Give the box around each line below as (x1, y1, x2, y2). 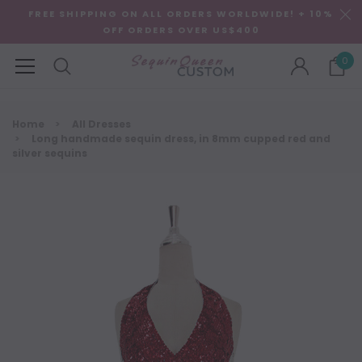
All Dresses (72, 117, 131, 131)
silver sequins (12, 146, 87, 160)
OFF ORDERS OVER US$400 (102, 23, 260, 36)
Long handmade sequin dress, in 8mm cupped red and (32, 132, 330, 145)
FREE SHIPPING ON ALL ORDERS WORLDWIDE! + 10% (28, 7, 334, 20)
